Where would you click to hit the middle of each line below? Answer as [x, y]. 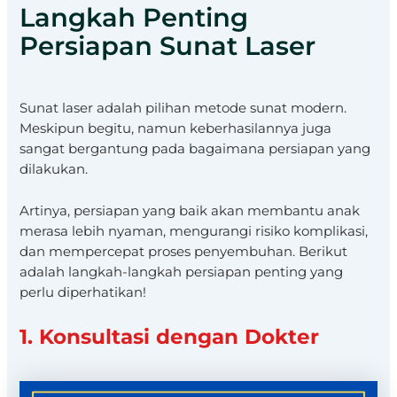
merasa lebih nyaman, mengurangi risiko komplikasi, [194, 231]
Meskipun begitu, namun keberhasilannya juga [176, 129]
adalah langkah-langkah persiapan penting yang [182, 272]
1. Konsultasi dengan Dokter [170, 337]
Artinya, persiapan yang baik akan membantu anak [190, 210]
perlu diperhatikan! [83, 292]
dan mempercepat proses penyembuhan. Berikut [184, 251]
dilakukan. [54, 170]
